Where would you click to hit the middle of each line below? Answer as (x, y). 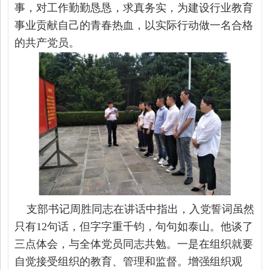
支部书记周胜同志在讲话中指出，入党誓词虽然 (135, 209)
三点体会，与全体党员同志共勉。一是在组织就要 (134, 244)
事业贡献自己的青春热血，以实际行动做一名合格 (134, 25)
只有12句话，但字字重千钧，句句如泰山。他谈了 (134, 226)
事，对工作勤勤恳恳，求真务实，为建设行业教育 (134, 8)
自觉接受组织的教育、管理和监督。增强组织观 (129, 261)
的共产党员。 (47, 42)
